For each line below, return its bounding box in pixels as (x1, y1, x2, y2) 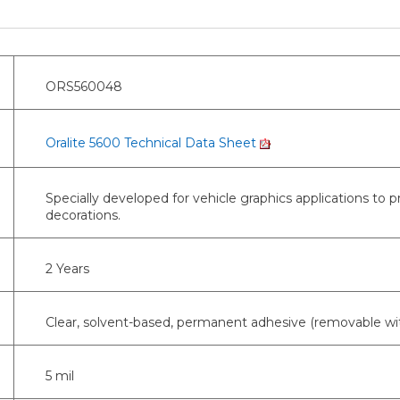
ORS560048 (46, 78, 122, 95)
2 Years (46, 260, 89, 277)
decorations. (46, 206, 121, 223)
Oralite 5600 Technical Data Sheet (46, 134, 260, 151)
